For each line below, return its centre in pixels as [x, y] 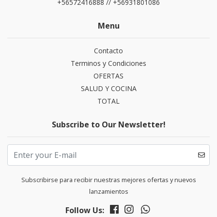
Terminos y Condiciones [108, 63]
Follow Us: [85, 210]
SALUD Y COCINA [108, 89]
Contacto [108, 51]
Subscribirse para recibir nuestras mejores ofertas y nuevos [108, 180]
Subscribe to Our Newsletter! [108, 125]
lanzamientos [108, 192]
